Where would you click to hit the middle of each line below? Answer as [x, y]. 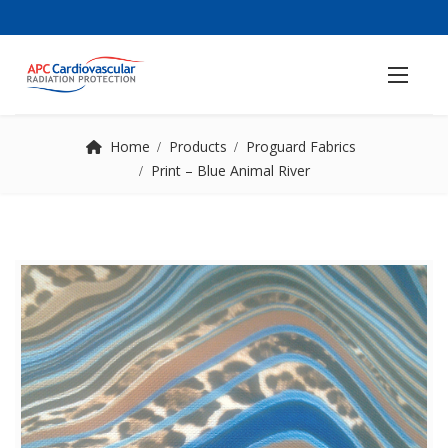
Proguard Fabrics [300, 146]
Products [197, 146]
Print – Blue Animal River [230, 170]
